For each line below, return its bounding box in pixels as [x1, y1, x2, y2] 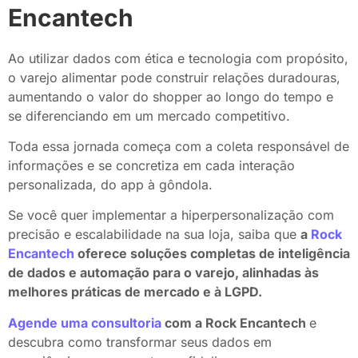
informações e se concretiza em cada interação [8, 157, 295, 174]
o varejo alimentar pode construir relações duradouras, [8, 69, 340, 86]
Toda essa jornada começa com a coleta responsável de [8, 138, 349, 155]
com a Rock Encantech [161, 314, 309, 331]
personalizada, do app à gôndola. [8, 177, 213, 193]
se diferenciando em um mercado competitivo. [8, 107, 294, 124]
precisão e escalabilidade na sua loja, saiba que [8, 226, 300, 243]
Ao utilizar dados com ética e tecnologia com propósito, [8, 50, 348, 66]
